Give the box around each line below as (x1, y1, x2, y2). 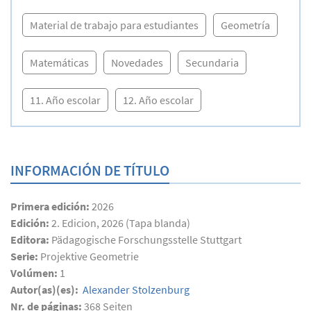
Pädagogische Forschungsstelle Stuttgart (51, 232, 242, 246)
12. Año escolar (123, 92, 194, 107)
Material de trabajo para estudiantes (30, 17, 199, 32)
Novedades (111, 55, 163, 69)
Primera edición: (10, 199, 92, 213)
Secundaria (185, 55, 239, 69)
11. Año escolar (30, 92, 101, 107)
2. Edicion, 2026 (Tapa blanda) (51, 215, 190, 230)
